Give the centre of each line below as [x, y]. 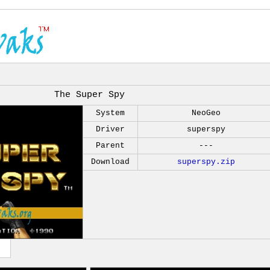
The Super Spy [89, 95]
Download [110, 162]
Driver [110, 129]
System [110, 113]
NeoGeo [206, 113]
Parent [110, 146]
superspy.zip [206, 162]
